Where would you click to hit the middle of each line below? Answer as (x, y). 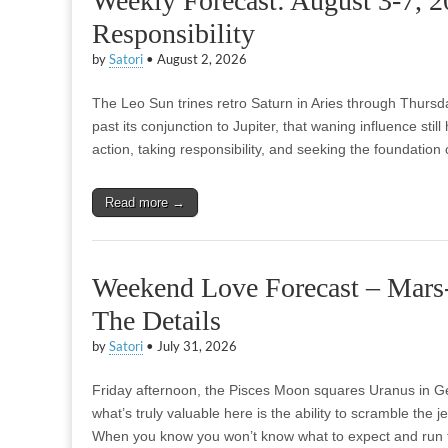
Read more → (145, 202)
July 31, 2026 (197, 346)
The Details (156, 320)
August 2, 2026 (202, 59)
